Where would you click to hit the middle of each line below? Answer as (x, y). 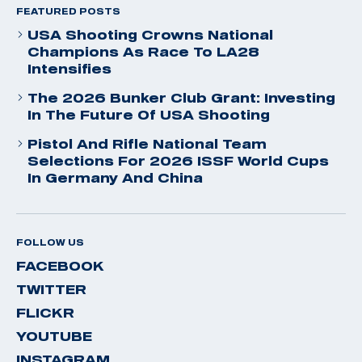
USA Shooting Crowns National (150, 34)
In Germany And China (115, 177)
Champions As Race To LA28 (143, 51)
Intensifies (69, 68)
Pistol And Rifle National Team (147, 143)
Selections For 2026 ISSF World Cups (178, 160)
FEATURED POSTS (68, 11)
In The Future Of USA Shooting (149, 114)
